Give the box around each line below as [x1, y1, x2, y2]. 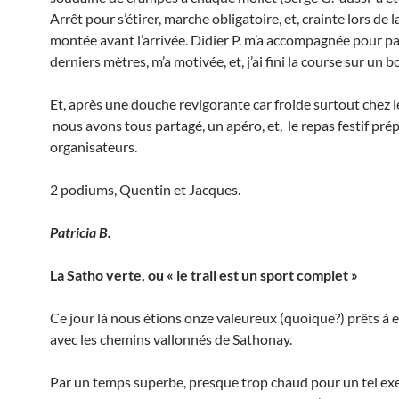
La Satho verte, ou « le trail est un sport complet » [50, 266, 358, 283]
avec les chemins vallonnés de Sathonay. [50, 330, 292, 347]
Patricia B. [50, 224, 111, 240]
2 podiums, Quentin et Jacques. [50, 181, 240, 198]
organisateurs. [50, 138, 137, 155]
